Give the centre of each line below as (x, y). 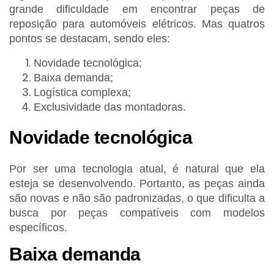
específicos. (38, 227)
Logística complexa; (82, 93)
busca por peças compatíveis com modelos (137, 213)
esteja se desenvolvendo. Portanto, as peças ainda (137, 183)
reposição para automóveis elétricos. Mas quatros (137, 24)
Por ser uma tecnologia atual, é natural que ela (137, 168)
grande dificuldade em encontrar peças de (137, 9)
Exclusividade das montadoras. (110, 107)
